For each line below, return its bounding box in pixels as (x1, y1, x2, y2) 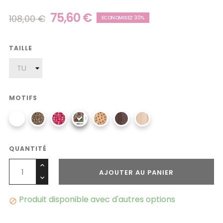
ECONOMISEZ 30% (101, 14, 144, 21)
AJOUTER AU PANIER (99, 168, 174, 177)
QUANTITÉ (9, 144, 47, 153)
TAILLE (9, 44, 32, 52)
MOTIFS (9, 94, 37, 102)
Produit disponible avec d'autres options (17, 194, 175, 205)
